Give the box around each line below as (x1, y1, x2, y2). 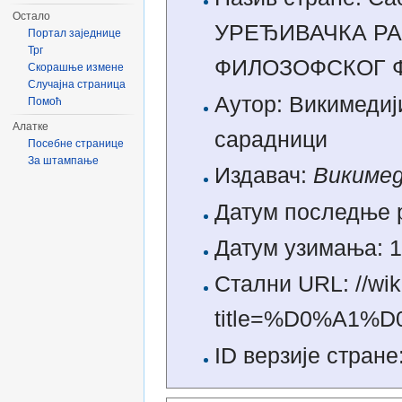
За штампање (28, 154, 100, 167)
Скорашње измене (28, 61, 125, 74)
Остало (13, 10, 51, 22)
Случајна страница (28, 78, 127, 91)
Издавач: (214, 163, 313, 188)
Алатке (13, 120, 49, 133)
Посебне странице (28, 137, 125, 150)
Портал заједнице (28, 27, 122, 39)
